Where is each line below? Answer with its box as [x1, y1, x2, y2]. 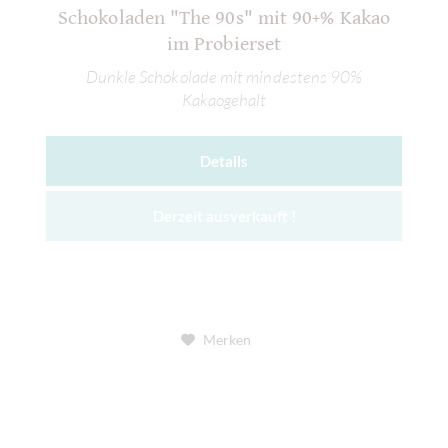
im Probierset [166, 32, 282, 56]
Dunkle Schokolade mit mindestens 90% [85, 66, 363, 88]
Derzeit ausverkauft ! [152, 207, 296, 226]
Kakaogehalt [181, 89, 267, 111]
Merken [202, 331, 251, 349]
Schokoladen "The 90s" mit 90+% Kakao [58, 6, 390, 30]
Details [199, 152, 249, 171]
